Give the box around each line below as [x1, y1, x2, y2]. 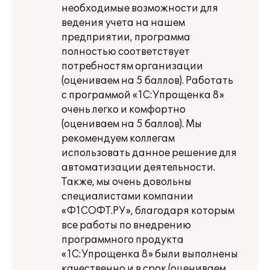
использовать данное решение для [61, 147, 237, 159]
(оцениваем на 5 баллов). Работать [61, 75, 233, 87]
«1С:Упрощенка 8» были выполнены [61, 248, 238, 260]
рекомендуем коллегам [61, 133, 175, 145]
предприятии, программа [61, 31, 190, 43]
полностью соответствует [61, 46, 190, 58]
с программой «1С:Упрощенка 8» [61, 89, 224, 101]
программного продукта [61, 234, 184, 246]
